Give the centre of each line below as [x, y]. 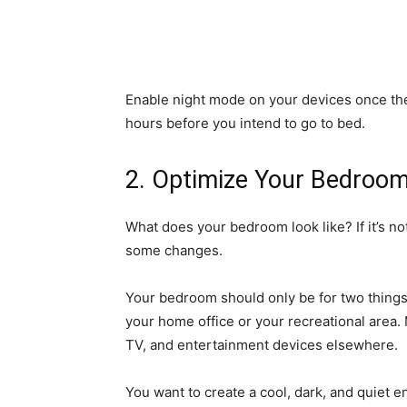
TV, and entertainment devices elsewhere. [262, 345]
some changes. [174, 250]
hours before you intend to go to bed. [245, 123]
